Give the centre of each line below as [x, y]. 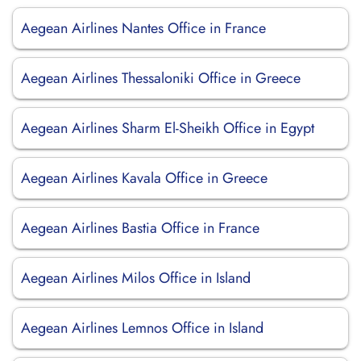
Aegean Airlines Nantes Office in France [143, 28]
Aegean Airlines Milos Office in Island [136, 278]
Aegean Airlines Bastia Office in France [140, 228]
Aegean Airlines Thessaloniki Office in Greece [161, 78]
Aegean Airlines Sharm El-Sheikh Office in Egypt [168, 128]
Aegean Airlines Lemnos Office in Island [142, 328]
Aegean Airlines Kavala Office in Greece [144, 178]
